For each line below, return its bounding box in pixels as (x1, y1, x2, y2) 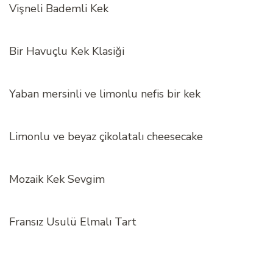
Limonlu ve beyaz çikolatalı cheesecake (9, 129, 203, 144)
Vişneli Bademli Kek (9, 1, 108, 16)
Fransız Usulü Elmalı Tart (9, 214, 136, 230)
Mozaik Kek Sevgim (9, 172, 105, 187)
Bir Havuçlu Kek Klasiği (9, 44, 124, 59)
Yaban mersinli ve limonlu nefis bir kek (9, 87, 200, 102)
